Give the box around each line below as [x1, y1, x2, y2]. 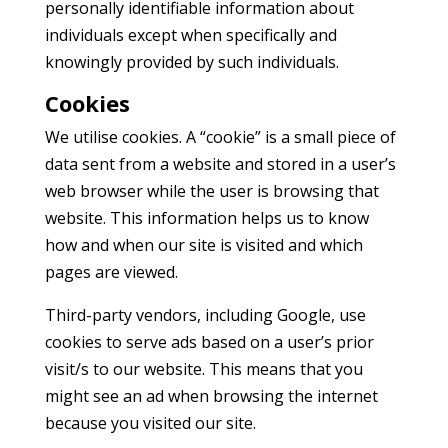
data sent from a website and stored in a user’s [44, 153, 396, 175]
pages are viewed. [44, 261, 178, 283]
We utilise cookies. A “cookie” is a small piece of [44, 126, 396, 148]
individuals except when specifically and [44, 24, 337, 46]
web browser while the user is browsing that [44, 180, 379, 202]
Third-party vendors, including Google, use [44, 304, 366, 326]
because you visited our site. [44, 412, 256, 434]
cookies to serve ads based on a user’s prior [44, 331, 374, 353]
